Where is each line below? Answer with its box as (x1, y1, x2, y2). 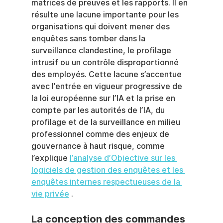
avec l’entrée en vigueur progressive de (31, 82, 184, 92)
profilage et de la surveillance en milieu (31, 117, 182, 127)
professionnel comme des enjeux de (31, 129, 171, 139)
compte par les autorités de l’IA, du (31, 106, 167, 115)
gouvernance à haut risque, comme (31, 141, 167, 151)
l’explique (31, 153, 70, 163)
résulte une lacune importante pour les (31, 10, 181, 20)
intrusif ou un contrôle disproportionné (31, 58, 181, 68)
